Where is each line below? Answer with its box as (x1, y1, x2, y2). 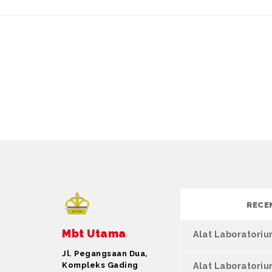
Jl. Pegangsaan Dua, (62, 248, 148, 258)
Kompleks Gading (62, 260, 138, 270)
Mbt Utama (62, 226, 126, 240)
